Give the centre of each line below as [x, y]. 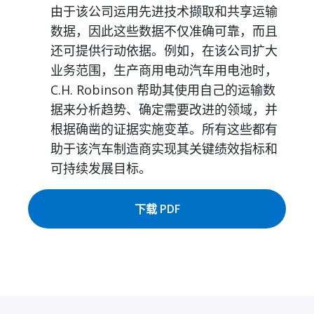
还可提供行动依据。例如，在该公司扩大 [164, 51]
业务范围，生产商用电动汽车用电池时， [164, 70]
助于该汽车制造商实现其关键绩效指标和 [164, 149]
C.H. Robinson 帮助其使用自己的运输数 [163, 90]
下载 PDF [157, 209]
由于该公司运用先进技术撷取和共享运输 [164, 12]
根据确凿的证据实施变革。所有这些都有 [164, 129]
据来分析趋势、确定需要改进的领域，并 [164, 110]
